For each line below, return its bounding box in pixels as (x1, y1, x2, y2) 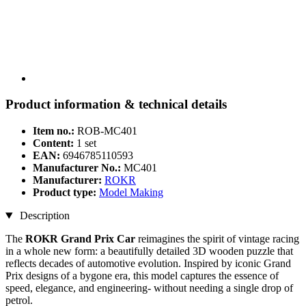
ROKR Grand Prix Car (25, 233, 135, 245)
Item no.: (33, 125, 74, 137)
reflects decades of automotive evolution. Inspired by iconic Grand (5, 258, 291, 270)
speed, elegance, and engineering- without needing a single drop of (5, 282, 293, 294)
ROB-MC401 (77, 125, 137, 137)
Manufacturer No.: (33, 162, 121, 174)
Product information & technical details (5, 97, 227, 112)
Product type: (33, 186, 99, 199)
